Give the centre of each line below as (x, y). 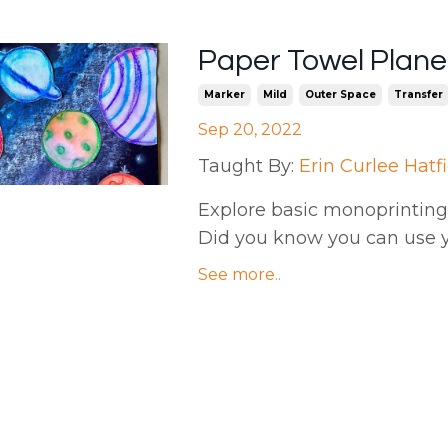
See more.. (239, 275)
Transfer (418, 95)
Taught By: (245, 166)
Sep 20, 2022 (249, 130)
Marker (224, 95)
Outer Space (340, 95)
